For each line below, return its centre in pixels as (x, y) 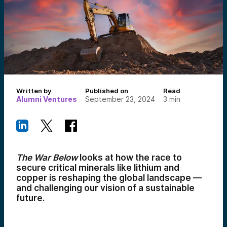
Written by (34, 91)
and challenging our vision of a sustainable (105, 188)
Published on (107, 91)
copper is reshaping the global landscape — (109, 178)
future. (30, 198)
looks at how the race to (130, 158)
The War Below (47, 158)
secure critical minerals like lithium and (98, 168)
